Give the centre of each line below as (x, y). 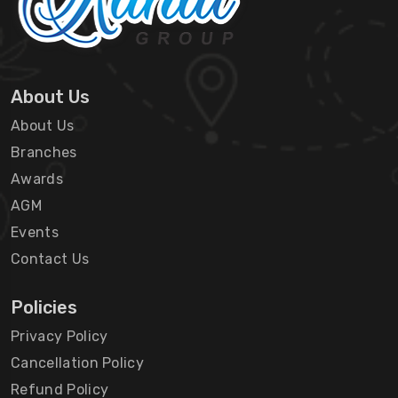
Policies (44, 307)
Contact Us (50, 259)
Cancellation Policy (78, 362)
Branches (44, 152)
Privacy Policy (60, 336)
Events (35, 232)
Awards (37, 179)
